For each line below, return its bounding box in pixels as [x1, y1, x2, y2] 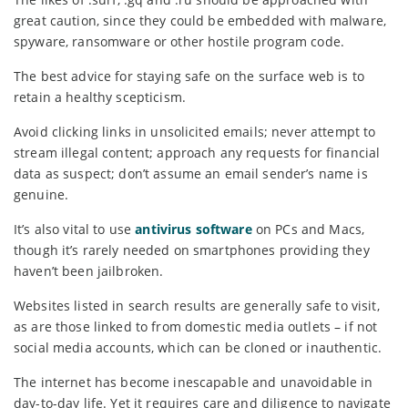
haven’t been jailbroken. [14, 261, 164, 280]
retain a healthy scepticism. [14, 87, 186, 106]
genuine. [14, 185, 69, 203]
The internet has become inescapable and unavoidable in [14, 372, 373, 391]
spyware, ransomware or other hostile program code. [14, 32, 345, 50]
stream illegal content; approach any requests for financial [14, 143, 381, 161]
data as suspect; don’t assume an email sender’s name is [14, 164, 368, 182]
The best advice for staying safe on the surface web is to [14, 66, 364, 85]
